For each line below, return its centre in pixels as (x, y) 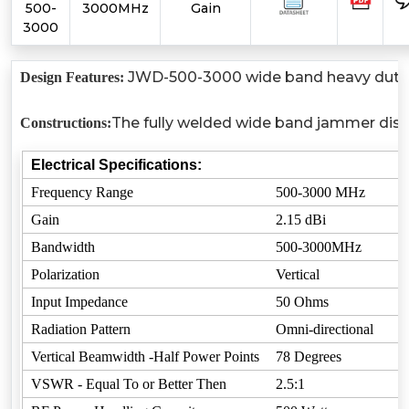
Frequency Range (82, 192)
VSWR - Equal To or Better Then (129, 384)
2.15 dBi (301, 220)
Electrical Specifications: (116, 165)
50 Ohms (302, 302)
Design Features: (72, 77)
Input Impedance (79, 302)
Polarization (65, 274)
